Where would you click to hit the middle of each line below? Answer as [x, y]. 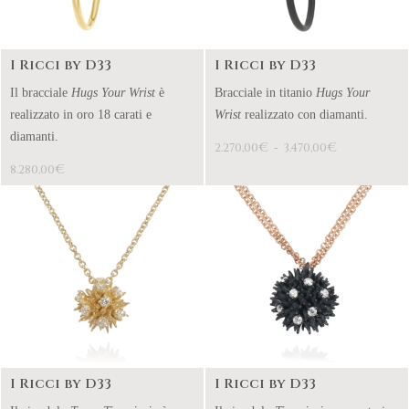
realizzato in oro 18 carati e [81, 115]
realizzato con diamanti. [304, 115]
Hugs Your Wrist [113, 93]
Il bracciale [41, 93]
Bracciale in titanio [265, 93]
